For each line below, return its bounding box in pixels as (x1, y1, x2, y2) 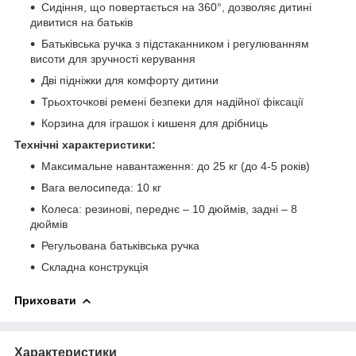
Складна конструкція (41, 260, 149, 273)
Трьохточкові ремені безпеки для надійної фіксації (41, 95, 304, 108)
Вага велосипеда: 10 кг (41, 180, 161, 194)
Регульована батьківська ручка (41, 238, 199, 252)
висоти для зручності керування (30, 52, 195, 65)
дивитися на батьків (30, 15, 133, 29)
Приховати (14, 293, 76, 307)
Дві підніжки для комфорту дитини (41, 73, 219, 87)
